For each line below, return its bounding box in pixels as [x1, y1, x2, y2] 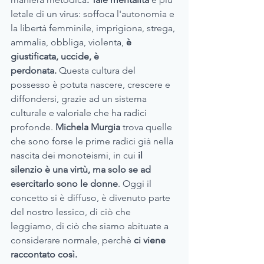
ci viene [134, 235, 168, 246]
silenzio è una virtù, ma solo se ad [11, 164, 153, 176]
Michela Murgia [55, 121, 123, 133]
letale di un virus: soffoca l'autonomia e [11, 8, 177, 20]
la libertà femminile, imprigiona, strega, [11, 22, 177, 34]
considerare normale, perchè [11, 235, 134, 246]
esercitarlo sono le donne [11, 178, 118, 190]
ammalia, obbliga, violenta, [11, 37, 124, 48]
